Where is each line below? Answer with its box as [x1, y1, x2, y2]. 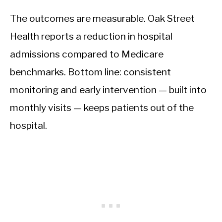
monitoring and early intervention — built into [10, 83, 207, 96]
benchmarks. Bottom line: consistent [10, 65, 171, 78]
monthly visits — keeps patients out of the [10, 101, 194, 113]
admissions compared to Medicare [10, 48, 164, 60]
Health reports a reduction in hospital [10, 30, 172, 42]
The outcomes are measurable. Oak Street [10, 12, 195, 24]
